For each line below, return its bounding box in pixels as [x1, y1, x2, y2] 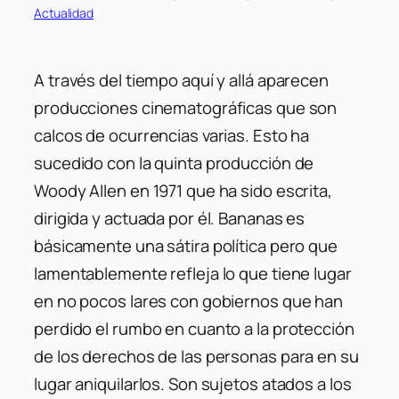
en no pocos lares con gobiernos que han [34, 289, 344, 313]
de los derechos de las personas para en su [34, 345, 359, 369]
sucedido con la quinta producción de [34, 151, 314, 175]
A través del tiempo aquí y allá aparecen [34, 69, 329, 93]
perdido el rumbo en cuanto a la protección [34, 317, 354, 341]
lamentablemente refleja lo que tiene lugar [34, 262, 352, 286]
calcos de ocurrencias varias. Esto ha [34, 124, 310, 148]
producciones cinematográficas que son [34, 96, 338, 120]
